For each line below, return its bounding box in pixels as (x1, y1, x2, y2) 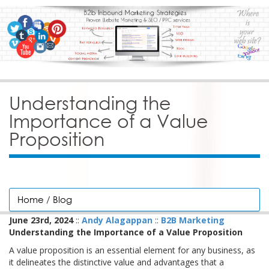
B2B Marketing (161, 214, 225, 226)
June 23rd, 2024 (9, 214, 73, 226)
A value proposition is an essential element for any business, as (9, 244, 255, 256)
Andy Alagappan (82, 214, 153, 226)
